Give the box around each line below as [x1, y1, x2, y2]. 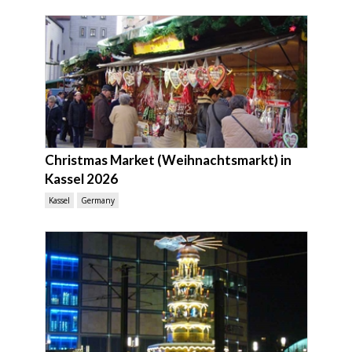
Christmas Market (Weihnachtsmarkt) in [44, 151, 291, 168]
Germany [80, 194, 115, 206]
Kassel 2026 [44, 170, 118, 187]
